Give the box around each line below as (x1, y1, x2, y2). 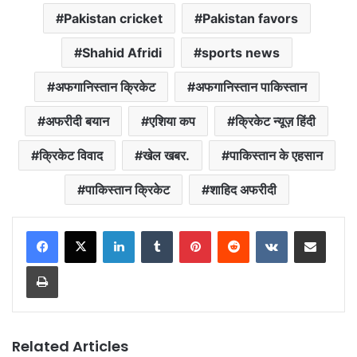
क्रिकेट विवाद (38, 147, 103, 164)
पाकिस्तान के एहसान (229, 147, 323, 164)
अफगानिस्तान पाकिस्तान (194, 79, 307, 96)
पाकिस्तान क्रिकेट (84, 182, 170, 198)
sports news (201, 45, 280, 61)
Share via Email (325, 224, 351, 237)
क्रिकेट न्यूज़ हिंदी (235, 113, 316, 130)
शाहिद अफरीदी (209, 182, 277, 198)
